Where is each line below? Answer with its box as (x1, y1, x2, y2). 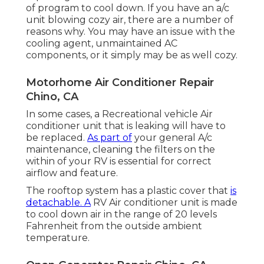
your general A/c (132, 131, 212, 143)
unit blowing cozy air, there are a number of (26, 14, 233, 25)
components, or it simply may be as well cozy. (26, 49, 237, 61)
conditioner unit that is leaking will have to (26, 120, 226, 131)
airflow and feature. (26, 167, 118, 179)
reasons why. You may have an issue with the (26, 25, 235, 37)
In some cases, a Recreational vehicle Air (26, 108, 213, 120)
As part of (87, 131, 132, 143)
